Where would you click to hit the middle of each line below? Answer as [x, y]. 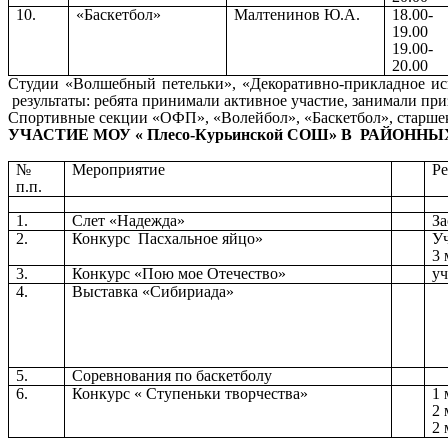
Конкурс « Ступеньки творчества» [190, 393]
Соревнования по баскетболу [172, 375]
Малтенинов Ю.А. [297, 14]
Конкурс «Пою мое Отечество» [179, 273]
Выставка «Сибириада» [155, 291]
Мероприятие [119, 169]
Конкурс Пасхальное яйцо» [168, 238]
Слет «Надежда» [129, 220]
